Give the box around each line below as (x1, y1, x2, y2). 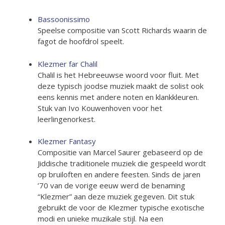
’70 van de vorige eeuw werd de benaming (38, 180, 185, 190)
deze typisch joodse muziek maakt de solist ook (38, 80, 203, 91)
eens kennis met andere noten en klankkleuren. (38, 91, 199, 102)
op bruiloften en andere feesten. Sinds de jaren (38, 169, 200, 179)
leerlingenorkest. (38, 114, 95, 124)
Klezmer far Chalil (38, 58, 97, 69)
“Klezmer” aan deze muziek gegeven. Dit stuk (38, 191, 194, 201)
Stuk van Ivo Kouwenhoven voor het (38, 102, 162, 113)
